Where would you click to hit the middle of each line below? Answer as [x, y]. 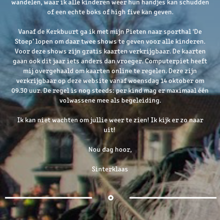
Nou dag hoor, [110, 149]
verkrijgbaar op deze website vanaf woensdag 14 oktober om [110, 80]
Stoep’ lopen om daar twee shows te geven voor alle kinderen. [110, 41]
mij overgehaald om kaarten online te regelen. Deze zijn [110, 70]
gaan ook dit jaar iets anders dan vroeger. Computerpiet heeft [110, 61]
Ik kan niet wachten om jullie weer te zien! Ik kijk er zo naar [110, 120]
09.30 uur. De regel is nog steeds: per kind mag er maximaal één [110, 90]
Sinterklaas [110, 169]
